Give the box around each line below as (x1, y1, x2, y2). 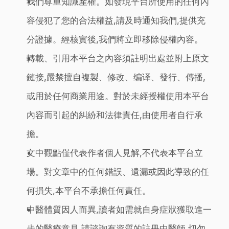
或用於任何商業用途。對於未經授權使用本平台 (27, 91, 210, 101)
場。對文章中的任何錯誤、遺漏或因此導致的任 (27, 167, 210, 177)
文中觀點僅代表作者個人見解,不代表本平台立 (27, 148, 203, 158)
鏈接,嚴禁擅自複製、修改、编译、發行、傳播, (27, 72, 206, 82)
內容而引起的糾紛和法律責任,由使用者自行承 (27, 110, 203, 120)
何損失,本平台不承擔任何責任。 (27, 186, 151, 196)
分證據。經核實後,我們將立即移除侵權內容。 (27, 34, 203, 44)
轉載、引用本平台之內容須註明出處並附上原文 (27, 53, 210, 63)
